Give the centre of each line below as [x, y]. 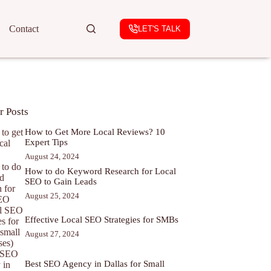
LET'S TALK [159, 28]
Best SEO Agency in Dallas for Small [95, 263]
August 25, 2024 [52, 195]
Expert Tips [47, 142]
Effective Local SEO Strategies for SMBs [102, 220]
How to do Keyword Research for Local [101, 171]
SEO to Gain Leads [61, 181]
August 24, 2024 [52, 157]
